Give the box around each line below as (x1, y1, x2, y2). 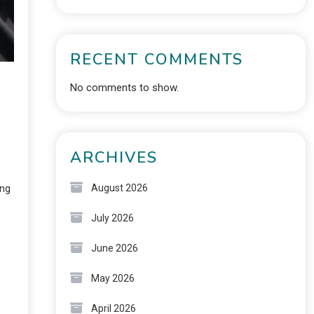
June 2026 (90, 243, 138, 254)
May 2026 (90, 273, 135, 285)
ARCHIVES (69, 147, 158, 169)
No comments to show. (69, 81, 179, 95)
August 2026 (90, 182, 148, 194)
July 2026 (90, 212, 134, 224)
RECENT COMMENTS (69, 49, 243, 71)
